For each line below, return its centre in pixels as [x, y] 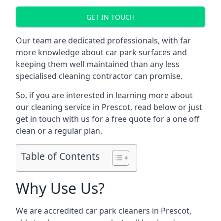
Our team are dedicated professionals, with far [103, 40]
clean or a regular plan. [59, 131]
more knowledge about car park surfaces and [101, 52]
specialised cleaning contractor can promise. [99, 76]
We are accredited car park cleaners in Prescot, [104, 211]
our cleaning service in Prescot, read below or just [109, 107]
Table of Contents [60, 156]
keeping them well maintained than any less [98, 64]
